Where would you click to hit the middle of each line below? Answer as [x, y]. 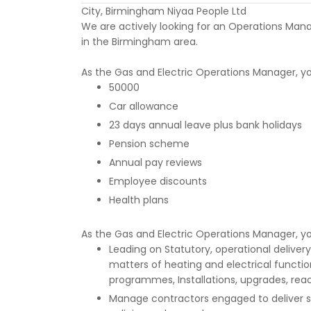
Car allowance [144, 106]
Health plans [139, 200]
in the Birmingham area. [140, 42]
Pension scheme [149, 144]
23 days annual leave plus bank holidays [205, 125]
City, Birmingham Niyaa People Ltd [164, 11]
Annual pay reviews [155, 162]
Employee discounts [158, 181]
